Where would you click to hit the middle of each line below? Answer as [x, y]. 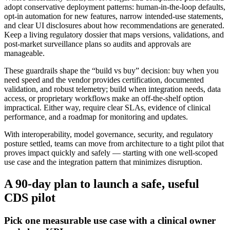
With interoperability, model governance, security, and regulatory [109, 134]
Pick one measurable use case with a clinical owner [110, 220]
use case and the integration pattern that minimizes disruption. [103, 162]
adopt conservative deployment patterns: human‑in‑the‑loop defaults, [115, 7]
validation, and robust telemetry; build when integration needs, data [112, 89]
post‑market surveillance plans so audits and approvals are [98, 44]
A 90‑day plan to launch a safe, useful [102, 184]
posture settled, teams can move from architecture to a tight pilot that [114, 143]
